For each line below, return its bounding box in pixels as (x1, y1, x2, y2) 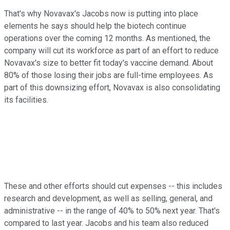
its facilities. (4, 95, 48, 105)
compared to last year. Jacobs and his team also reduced (4, 218, 208, 228)
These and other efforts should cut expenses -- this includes (4, 181, 222, 191)
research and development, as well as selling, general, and (4, 194, 213, 204)
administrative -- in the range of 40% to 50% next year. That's (4, 206, 220, 216)
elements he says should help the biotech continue (4, 21, 186, 31)
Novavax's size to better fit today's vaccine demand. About (4, 58, 213, 68)
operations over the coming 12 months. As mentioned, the (4, 33, 210, 44)
